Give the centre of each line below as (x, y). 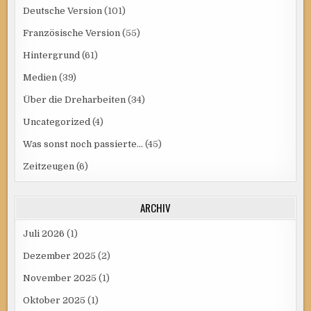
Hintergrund (52, 55)
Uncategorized (57, 121)
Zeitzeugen (49, 166)
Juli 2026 (44, 233)
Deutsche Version (63, 10)
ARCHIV (155, 207)
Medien (40, 77)
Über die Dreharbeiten (75, 99)
